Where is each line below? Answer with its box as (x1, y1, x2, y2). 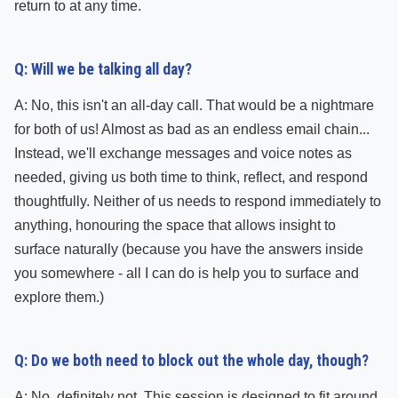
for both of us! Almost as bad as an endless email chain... (14, 122, 370, 137)
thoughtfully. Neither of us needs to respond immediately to (14, 194, 381, 209)
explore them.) (14, 290, 104, 305)
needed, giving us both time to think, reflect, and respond (14, 170, 368, 185)
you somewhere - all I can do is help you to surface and (14, 266, 359, 281)
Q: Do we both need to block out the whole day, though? (14, 352, 369, 370)
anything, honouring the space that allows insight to (14, 218, 336, 233)
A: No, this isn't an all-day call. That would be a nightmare (14, 98, 374, 113)
